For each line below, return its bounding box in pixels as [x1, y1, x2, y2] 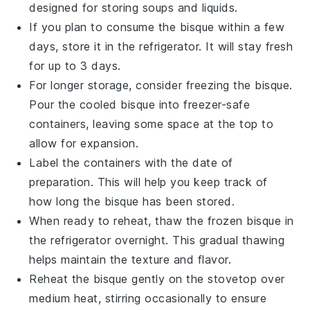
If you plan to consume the [29, 19, 180, 34]
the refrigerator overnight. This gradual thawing [29, 232, 285, 247]
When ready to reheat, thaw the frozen [29, 213, 247, 228]
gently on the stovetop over [127, 271, 285, 286]
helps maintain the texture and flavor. [29, 252, 232, 266]
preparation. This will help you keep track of [29, 174, 268, 189]
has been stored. [138, 194, 235, 208]
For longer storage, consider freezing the [29, 77, 255, 92]
